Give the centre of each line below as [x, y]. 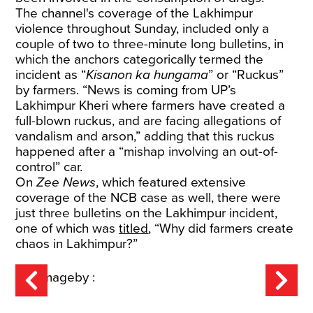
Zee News [66, 182]
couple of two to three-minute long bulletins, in [150, 44]
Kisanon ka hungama [147, 75]
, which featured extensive [171, 182]
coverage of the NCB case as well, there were [148, 198]
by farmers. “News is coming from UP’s [126, 90]
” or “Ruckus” [246, 75]
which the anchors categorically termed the [140, 59]
